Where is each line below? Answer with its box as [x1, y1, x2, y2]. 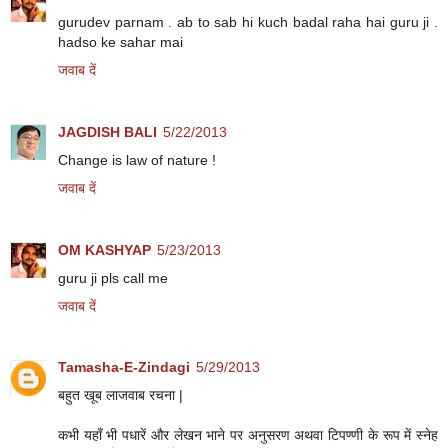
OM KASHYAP [58, 241, 151, 258]
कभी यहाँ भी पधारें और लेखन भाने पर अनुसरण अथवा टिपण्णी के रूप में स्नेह [58, 427, 438, 444]
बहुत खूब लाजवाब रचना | [58, 387, 183, 404]
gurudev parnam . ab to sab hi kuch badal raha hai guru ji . [58, 13, 438, 30]
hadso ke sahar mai [58, 33, 183, 50]
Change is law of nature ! [58, 151, 216, 168]
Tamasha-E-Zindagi [58, 359, 190, 376]
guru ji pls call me [58, 269, 168, 286]
